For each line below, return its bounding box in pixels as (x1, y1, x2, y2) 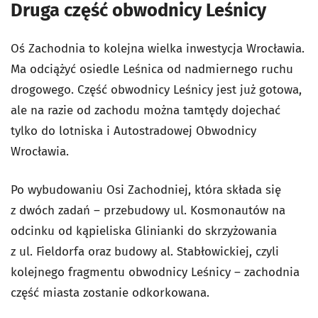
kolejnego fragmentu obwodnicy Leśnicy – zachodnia (11, 264, 300, 280)
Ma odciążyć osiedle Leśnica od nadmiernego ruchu (11, 61, 293, 77)
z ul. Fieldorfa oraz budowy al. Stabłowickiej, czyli (11, 243, 279, 259)
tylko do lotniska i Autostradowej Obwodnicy (11, 123, 256, 138)
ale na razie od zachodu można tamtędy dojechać (11, 102, 280, 118)
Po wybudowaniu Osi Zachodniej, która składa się (11, 182, 281, 197)
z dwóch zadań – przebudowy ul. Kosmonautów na (11, 202, 285, 218)
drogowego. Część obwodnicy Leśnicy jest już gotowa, (11, 82, 302, 97)
